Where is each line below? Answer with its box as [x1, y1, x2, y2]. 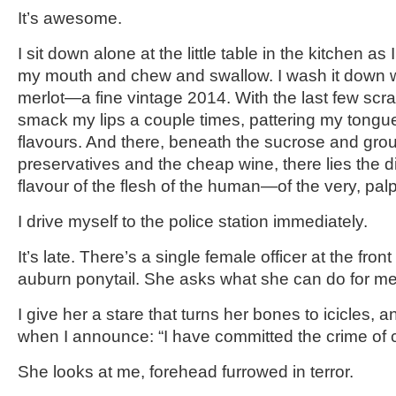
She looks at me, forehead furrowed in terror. [18, 362, 354, 381]
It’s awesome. [18, 9, 122, 27]
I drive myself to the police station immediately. [18, 212, 368, 231]
